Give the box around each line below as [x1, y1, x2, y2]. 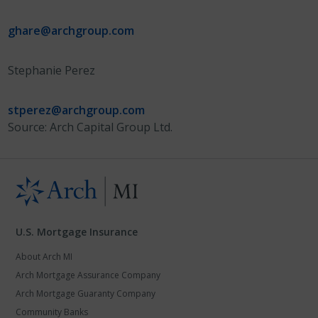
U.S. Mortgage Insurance [16, 225, 138, 238]
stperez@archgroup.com [8, 102, 146, 118]
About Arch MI [16, 251, 73, 263]
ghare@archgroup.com [8, 23, 135, 38]
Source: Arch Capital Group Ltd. [8, 119, 173, 135]
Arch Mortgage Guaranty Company [16, 287, 156, 300]
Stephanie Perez [8, 62, 96, 78]
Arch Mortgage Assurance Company [16, 269, 161, 281]
